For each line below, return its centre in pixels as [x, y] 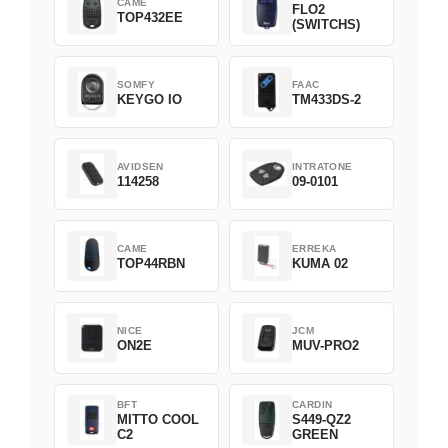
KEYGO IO [149, 99]
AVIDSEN [140, 166]
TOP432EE [150, 17]
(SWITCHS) [326, 25]
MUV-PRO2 [325, 345]
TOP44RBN [151, 263]
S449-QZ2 [321, 420]
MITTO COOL [158, 420]
